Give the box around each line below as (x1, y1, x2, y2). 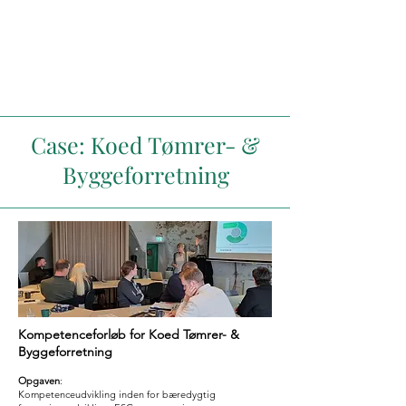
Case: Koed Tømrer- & (31, 130, 260, 159)
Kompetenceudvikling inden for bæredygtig (18, 388, 216, 401)
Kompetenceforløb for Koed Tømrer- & (18, 326, 239, 343)
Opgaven (18, 374, 60, 387)
